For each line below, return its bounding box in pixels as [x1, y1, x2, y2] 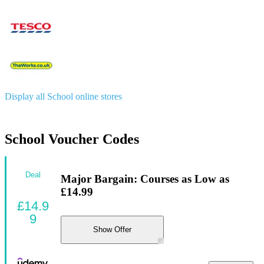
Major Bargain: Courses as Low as [61, 173, 229, 186]
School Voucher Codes [5, 131, 139, 147]
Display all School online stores [5, 91, 122, 101]
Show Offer [93, 225, 131, 235]
